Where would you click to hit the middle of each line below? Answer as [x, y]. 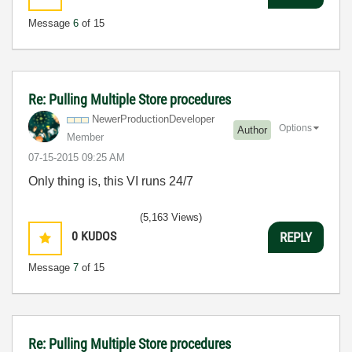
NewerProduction [130, 119]
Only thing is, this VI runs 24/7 [111, 181]
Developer [192, 119]
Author [252, 130]
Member [85, 137]
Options [295, 128]
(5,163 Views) [171, 217]
